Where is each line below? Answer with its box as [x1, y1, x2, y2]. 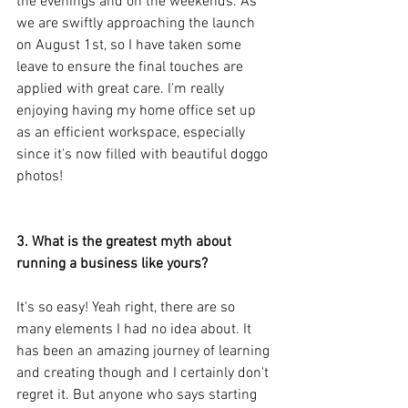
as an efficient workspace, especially [16, 123, 249, 142]
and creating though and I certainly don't [16, 363, 272, 382]
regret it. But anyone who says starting [16, 385, 260, 404]
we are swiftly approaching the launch [16, 14, 259, 33]
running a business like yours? [16, 254, 208, 273]
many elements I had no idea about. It [16, 320, 255, 339]
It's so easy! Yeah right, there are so [16, 298, 239, 317]
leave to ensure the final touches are [16, 57, 247, 76]
